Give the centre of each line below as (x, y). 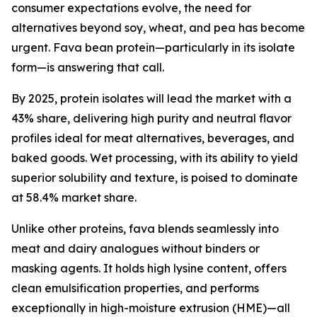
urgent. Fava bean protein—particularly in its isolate (153, 48)
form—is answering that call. (88, 68)
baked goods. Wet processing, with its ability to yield (155, 158)
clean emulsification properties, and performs (135, 288)
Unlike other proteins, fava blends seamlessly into (145, 229)
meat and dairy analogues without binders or (136, 249)
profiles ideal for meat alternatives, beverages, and (153, 138)
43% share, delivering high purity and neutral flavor (151, 119)
